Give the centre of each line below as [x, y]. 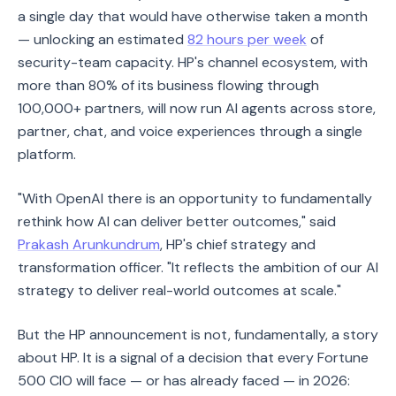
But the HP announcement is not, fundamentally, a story [198, 335]
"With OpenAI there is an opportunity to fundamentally [195, 198]
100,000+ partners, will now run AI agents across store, [197, 108]
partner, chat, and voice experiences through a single [190, 131]
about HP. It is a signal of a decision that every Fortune [193, 358]
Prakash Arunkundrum [89, 244]
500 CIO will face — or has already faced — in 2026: [184, 381]
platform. [47, 154]
